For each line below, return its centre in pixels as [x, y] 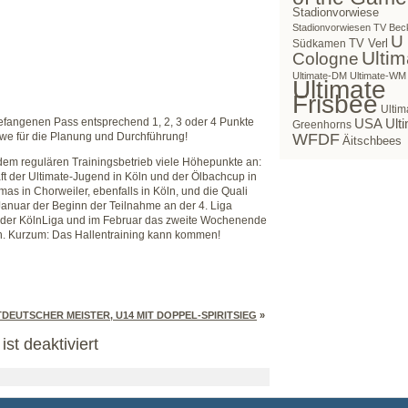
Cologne [326, 59]
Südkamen [319, 44]
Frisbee [335, 105]
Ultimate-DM [320, 76]
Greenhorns [322, 125]
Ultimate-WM [378, 76]
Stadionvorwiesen [331, 28]
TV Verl [368, 44]
